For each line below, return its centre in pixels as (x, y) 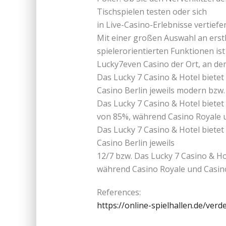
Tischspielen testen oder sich (152, 11)
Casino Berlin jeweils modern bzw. (161, 90)
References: (119, 192)
